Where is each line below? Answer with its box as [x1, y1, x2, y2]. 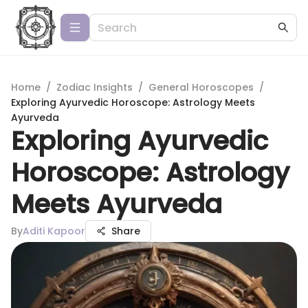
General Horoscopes [148, 80, 254, 94]
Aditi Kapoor [23, 224, 85, 238]
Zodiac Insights [56, 80, 133, 94]
